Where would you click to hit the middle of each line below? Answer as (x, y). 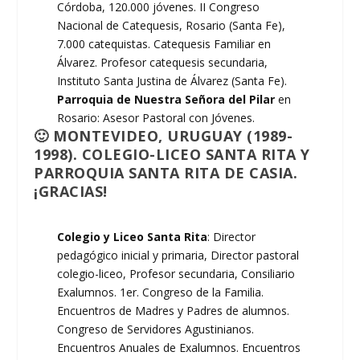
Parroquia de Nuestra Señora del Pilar (168, 100)
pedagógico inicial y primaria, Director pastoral (178, 256)
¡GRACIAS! (71, 192)
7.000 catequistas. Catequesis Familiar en (164, 44)
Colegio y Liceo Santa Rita (133, 237)
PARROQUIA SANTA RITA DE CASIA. (166, 173)
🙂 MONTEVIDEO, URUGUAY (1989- (164, 136)
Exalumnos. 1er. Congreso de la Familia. (161, 292)
